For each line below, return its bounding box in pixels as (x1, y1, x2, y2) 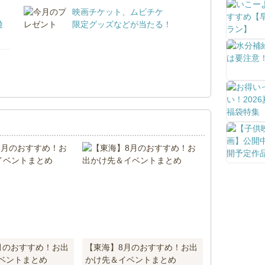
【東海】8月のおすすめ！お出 (85, 242, 198, 252)
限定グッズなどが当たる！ (72, 19, 172, 29)
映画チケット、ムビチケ (72, 7, 164, 17)
